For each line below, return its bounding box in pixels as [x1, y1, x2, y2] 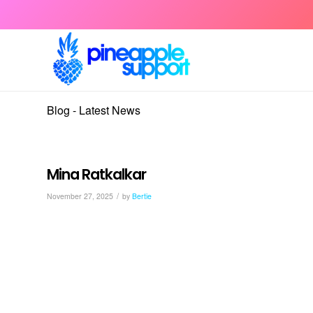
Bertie [132, 191, 152, 201]
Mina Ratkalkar [47, 164, 146, 184]
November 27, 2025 [47, 191, 113, 201]
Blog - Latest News [47, 102, 140, 118]
